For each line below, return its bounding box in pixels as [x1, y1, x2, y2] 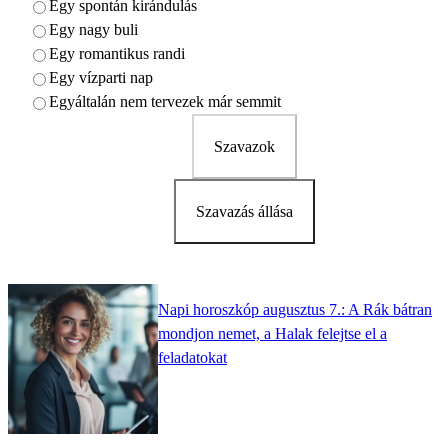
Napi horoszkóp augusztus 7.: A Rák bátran [158, 300, 432, 318]
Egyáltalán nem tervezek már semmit [49, 93, 281, 111]
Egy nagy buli [49, 21, 138, 39]
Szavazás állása [195, 203, 293, 221]
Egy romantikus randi [49, 45, 185, 63]
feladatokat [158, 348, 227, 366]
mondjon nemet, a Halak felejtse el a [158, 324, 387, 342]
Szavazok [213, 138, 275, 156]
